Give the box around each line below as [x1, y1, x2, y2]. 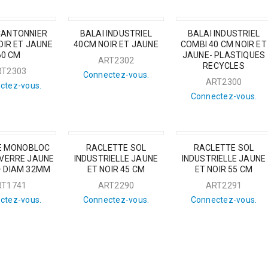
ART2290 [98, 181, 135, 190]
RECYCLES [203, 61, 245, 71]
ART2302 [98, 56, 135, 65]
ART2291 [205, 181, 242, 190]
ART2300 [205, 77, 242, 87]
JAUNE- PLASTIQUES [182, 50, 266, 60]
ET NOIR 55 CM [194, 165, 253, 174]
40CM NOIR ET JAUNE [74, 39, 159, 49]
